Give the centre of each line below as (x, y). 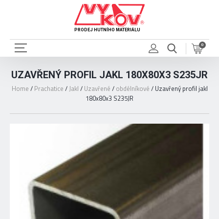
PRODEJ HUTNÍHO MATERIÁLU (107, 30)
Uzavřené (97, 88)
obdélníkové (132, 88)
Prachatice (49, 88)
